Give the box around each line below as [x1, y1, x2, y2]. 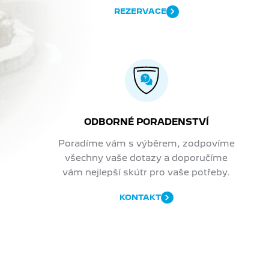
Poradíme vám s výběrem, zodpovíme [58, 138, 235, 148]
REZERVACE [113, 7, 166, 16]
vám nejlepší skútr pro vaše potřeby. [62, 166, 231, 177]
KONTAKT [119, 193, 161, 202]
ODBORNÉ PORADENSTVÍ [83, 116, 209, 127]
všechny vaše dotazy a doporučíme [65, 152, 228, 163]
